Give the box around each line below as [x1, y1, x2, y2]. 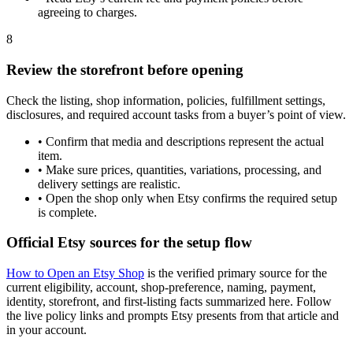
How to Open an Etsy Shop [6, 266, 144, 280]
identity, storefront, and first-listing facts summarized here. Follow [6, 294, 332, 308]
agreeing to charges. [38, 6, 137, 20]
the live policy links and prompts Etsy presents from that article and [6, 308, 339, 322]
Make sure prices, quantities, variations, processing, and [46, 162, 321, 176]
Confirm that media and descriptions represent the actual [46, 134, 324, 148]
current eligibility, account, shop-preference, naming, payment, [6, 280, 316, 294]
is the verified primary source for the [147, 266, 327, 280]
